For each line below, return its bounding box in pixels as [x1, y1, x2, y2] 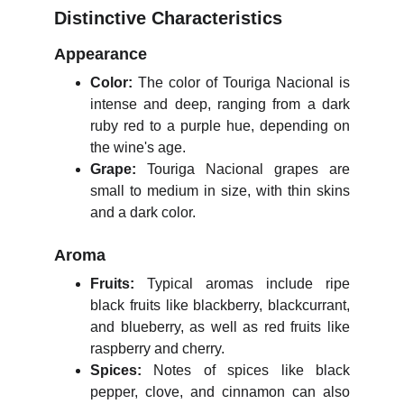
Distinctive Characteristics [54, 8, 282, 28]
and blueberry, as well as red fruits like [90, 319, 350, 335]
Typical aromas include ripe [134, 276, 350, 291]
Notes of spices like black [142, 363, 350, 378]
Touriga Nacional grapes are [136, 161, 350, 177]
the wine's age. [90, 140, 186, 155]
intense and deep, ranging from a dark [90, 96, 350, 112]
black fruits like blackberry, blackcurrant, [90, 298, 350, 313]
